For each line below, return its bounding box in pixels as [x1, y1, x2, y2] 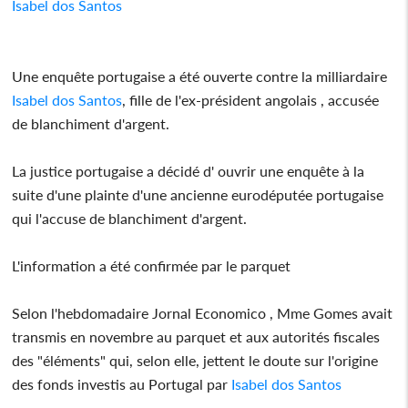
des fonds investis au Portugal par [12, 374, 232, 393]
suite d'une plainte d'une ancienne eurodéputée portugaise [12, 185, 384, 203]
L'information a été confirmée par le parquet [12, 256, 295, 274]
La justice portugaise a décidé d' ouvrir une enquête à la [12, 161, 365, 179]
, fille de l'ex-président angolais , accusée [122, 90, 380, 108]
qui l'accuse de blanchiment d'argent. [12, 209, 248, 227]
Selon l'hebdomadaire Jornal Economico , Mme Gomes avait [12, 303, 393, 321]
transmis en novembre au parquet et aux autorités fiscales [12, 327, 381, 345]
